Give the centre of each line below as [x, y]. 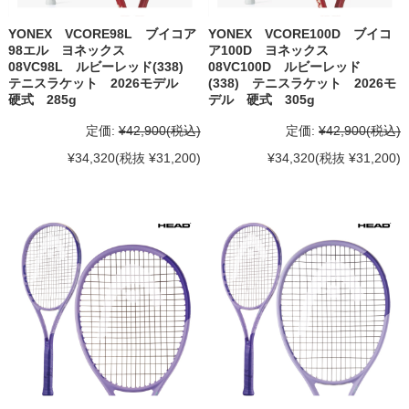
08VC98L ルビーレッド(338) [102, 66]
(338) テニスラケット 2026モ [303, 83]
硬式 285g [42, 99]
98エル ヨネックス [73, 50]
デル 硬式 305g [262, 99]
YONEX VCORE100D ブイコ [300, 33]
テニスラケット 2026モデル [99, 83]
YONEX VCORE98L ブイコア [102, 33]
